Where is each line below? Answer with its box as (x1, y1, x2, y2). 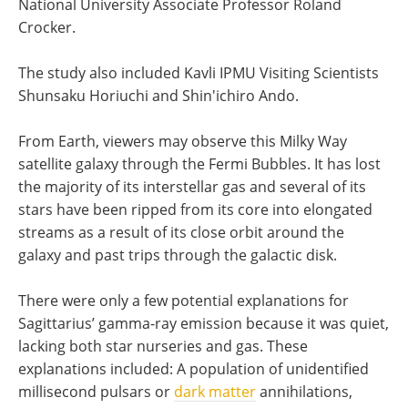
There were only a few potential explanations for (18, 291, 349, 311)
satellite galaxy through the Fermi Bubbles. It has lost (18, 154, 381, 174)
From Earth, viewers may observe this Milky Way (18, 131, 347, 151)
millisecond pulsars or (18, 382, 174, 402)
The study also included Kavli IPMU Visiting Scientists (18, 63, 379, 83)
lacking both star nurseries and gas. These (18, 336, 308, 356)
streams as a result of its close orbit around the (18, 222, 344, 242)
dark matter (174, 382, 256, 402)
